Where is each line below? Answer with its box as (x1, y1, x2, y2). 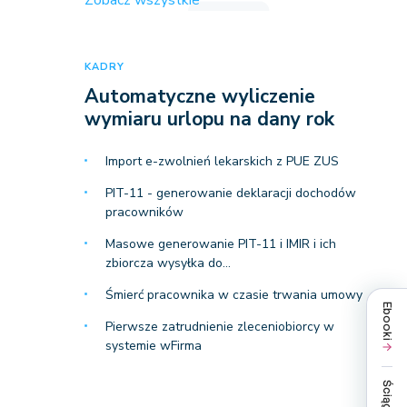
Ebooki (380, 301, 394, 341)
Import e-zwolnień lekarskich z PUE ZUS (104, 153, 339, 170)
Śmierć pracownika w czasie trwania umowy (104, 286, 362, 303)
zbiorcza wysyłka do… (104, 254, 231, 272)
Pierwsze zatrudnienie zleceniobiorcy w (104, 318, 334, 335)
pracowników (104, 203, 184, 221)
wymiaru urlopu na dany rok (84, 106, 334, 132)
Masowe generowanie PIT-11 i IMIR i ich (104, 235, 336, 253)
